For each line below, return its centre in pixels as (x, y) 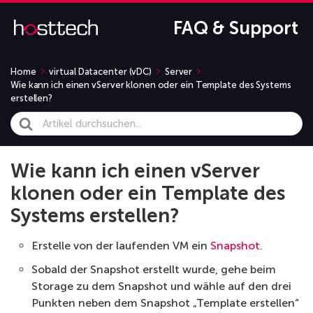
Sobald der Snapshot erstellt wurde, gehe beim (154, 270)
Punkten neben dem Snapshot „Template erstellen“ (165, 303)
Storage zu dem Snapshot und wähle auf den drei (161, 286)
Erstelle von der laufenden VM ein (121, 246)
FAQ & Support (235, 29)
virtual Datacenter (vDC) (101, 72)
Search (29, 120)
